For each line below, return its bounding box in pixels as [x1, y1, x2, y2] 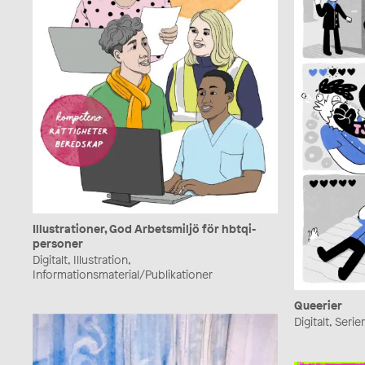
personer [33, 235, 83, 251]
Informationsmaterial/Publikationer [33, 266, 213, 282]
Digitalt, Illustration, [33, 251, 130, 267]
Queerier [294, 297, 342, 314]
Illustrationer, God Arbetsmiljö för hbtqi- [33, 220, 256, 236]
